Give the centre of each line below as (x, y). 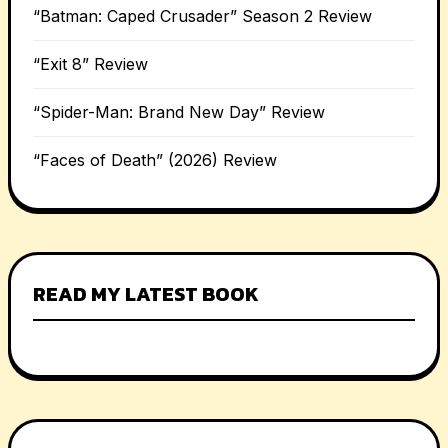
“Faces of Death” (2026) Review (155, 160)
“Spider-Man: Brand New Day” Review (179, 112)
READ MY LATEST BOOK (146, 294)
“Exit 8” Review (90, 64)
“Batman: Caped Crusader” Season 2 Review (202, 16)
